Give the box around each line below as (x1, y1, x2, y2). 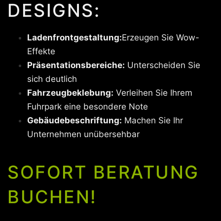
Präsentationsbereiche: (27, 60, 125, 70)
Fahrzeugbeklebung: (27, 87, 113, 98)
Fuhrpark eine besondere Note (27, 101, 148, 111)
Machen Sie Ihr (122, 115, 183, 125)
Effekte (27, 46, 55, 56)
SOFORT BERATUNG (7, 161, 199, 183)
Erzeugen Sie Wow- (122, 32, 199, 42)
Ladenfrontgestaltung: (27, 32, 122, 42)
